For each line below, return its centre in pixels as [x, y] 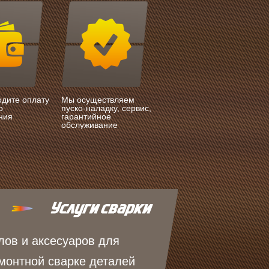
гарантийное [86, 116]
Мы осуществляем [98, 100]
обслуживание [89, 125]
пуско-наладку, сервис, [106, 108]
